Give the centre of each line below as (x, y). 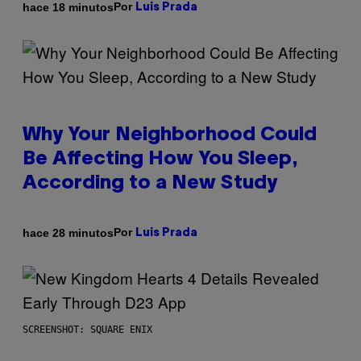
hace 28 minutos (68, 232)
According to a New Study (150, 184)
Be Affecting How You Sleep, (160, 160)
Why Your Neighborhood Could (170, 136)
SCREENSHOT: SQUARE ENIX (87, 330)
